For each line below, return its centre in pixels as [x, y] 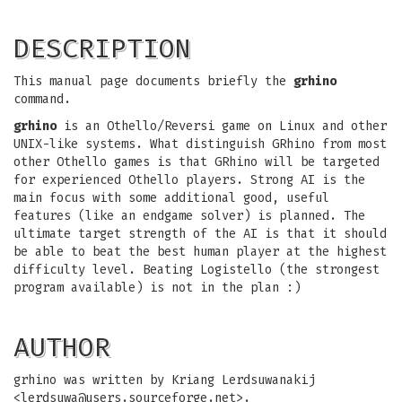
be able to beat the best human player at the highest [200, 252]
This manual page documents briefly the [153, 81]
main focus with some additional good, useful [171, 198]
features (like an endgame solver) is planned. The [189, 216]
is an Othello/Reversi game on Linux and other [222, 126]
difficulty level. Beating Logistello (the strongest [197, 270]
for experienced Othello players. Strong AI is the [189, 180]
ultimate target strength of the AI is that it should [200, 234]
